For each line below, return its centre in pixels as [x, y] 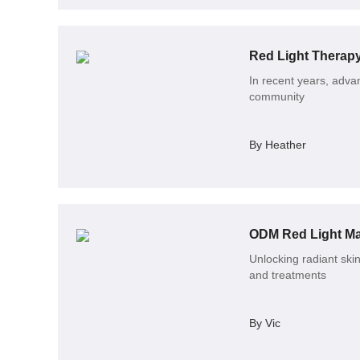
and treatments [287, 274]
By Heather [277, 145]
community [276, 97]
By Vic [264, 323]
